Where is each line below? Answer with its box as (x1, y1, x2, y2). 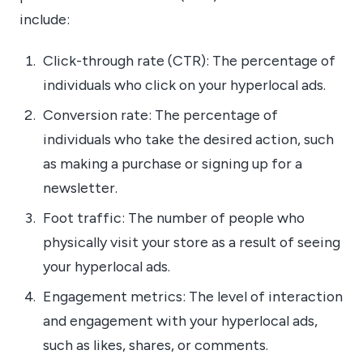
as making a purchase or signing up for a (42, 154, 302, 172)
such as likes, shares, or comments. (42, 336, 268, 354)
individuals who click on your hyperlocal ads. (42, 75, 326, 93)
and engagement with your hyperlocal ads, (42, 312, 318, 330)
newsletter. (42, 178, 117, 196)
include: (19, 10, 70, 28)
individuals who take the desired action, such (42, 130, 334, 147)
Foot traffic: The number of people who (42, 208, 305, 226)
